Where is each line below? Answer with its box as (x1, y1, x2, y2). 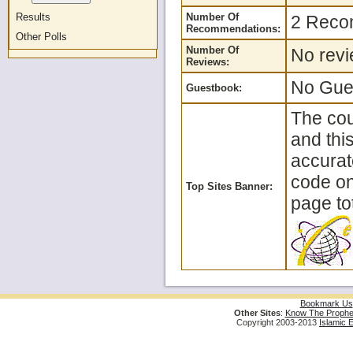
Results (16, 11, 50, 23)
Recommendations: (186, 23, 281, 35)
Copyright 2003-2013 (236, 318, 319, 327)
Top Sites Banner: (186, 180, 273, 192)
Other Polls (16, 31, 67, 43)
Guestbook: (186, 82, 243, 94)
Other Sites (233, 308, 281, 318)
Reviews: (186, 56, 230, 68)
